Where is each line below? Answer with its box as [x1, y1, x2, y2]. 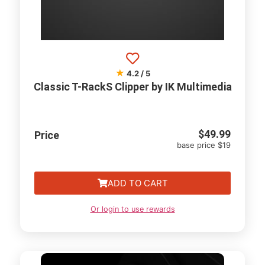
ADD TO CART [107, 177, 168, 189]
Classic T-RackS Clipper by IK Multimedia [33, 80, 232, 93]
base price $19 [176, 140, 231, 150]
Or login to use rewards [90, 205, 175, 214]
